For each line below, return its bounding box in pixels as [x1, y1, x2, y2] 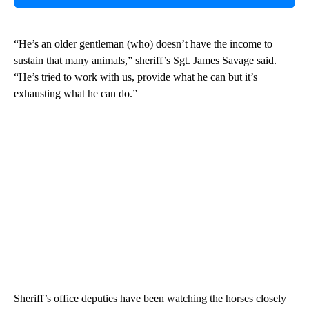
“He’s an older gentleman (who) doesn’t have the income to [14, 38, 272, 50]
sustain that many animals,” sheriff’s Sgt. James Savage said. [14, 54, 277, 67]
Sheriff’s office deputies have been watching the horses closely [14, 292, 286, 305]
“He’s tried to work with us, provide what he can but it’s [14, 71, 257, 83]
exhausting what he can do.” [14, 88, 137, 100]
